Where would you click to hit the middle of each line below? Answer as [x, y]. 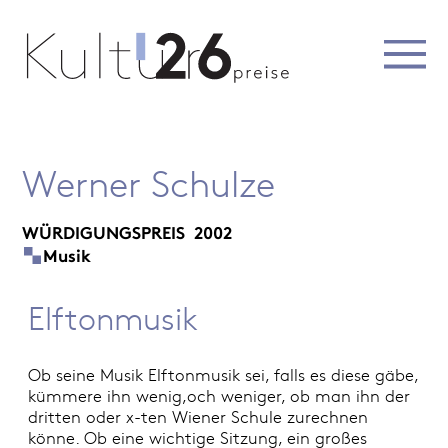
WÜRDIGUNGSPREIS [104, 232]
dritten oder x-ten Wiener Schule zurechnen [197, 417]
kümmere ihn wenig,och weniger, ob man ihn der [218, 396]
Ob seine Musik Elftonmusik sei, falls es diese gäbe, [222, 375]
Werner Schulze [149, 181]
